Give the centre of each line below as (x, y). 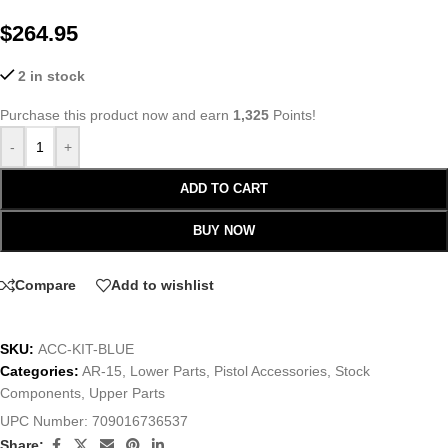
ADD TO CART (224, 188)
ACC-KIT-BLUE (86, 348)
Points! (292, 115)
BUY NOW (224, 230)
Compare (45, 285)
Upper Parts (127, 392)
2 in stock (52, 76)
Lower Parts (168, 370)
